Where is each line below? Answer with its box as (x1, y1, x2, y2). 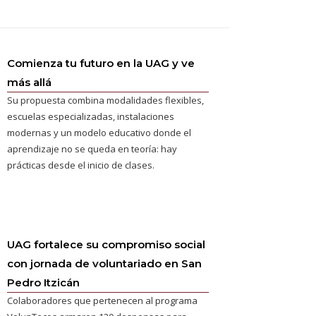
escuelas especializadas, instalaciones (7, 109, 174, 123)
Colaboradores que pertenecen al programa (7, 293, 197, 307)
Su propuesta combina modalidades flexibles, (7, 93, 204, 107)
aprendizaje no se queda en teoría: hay (7, 142, 177, 155)
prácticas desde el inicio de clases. (7, 158, 154, 171)
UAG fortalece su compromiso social (7, 237, 205, 251)
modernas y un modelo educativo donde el (7, 126, 191, 139)
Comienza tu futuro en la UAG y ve (7, 56, 195, 70)
